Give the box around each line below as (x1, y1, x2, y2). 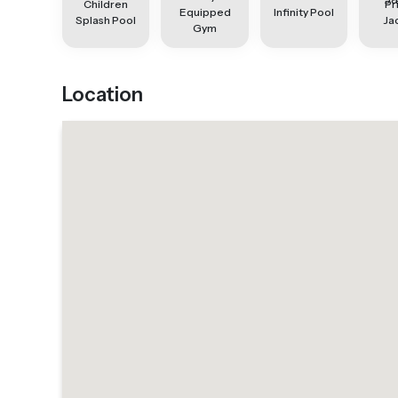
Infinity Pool (274, 5, 335, 19)
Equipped (179, 5, 231, 19)
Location (62, 83, 143, 107)
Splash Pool (76, 13, 137, 27)
